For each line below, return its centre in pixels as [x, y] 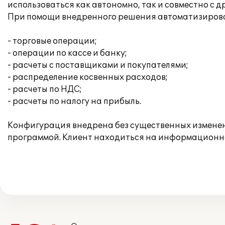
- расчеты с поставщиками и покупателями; [98, 65]
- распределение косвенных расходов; [88, 77]
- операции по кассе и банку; [67, 53]
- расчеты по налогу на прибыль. [74, 101]
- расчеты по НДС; [45, 89]
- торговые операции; [52, 41]
